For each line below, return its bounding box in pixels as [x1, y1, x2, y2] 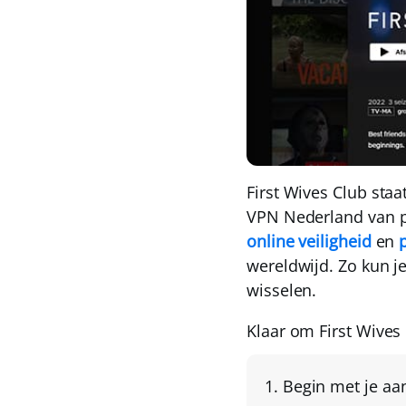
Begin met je [282, 375, 382, 398]
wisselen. [246, 279, 317, 302]
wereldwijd [246, 255, 330, 277]
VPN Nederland [246, 206, 363, 228]
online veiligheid [246, 230, 372, 253]
